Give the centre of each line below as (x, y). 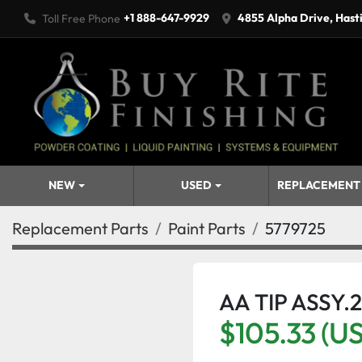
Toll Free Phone (81, 18)
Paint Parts (207, 228)
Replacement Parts (80, 228)
